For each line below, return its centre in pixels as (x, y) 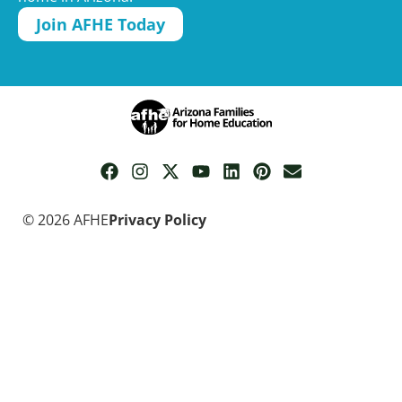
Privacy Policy (157, 219)
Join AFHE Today (100, 24)
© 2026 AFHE (66, 219)
